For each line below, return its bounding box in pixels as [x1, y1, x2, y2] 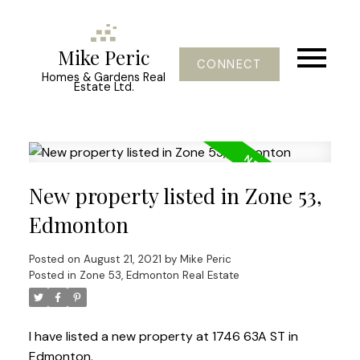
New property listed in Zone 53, [28, 182, 322, 211]
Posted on [28, 252, 84, 267]
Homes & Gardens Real [42, 70, 166, 85]
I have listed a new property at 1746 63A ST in [28, 328, 298, 346]
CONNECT [197, 57, 262, 72]
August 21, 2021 [83, 252, 162, 267]
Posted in [28, 268, 76, 283]
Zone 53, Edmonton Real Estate [79, 268, 239, 283]
